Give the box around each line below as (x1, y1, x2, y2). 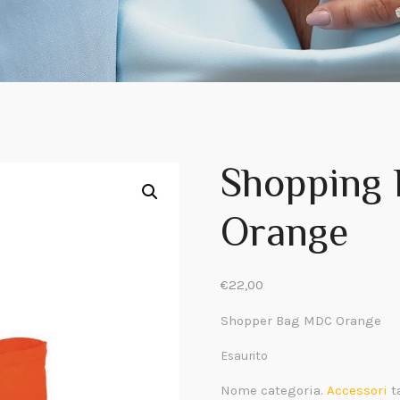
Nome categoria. (220, 382, 327, 398)
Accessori (326, 382, 387, 398)
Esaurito (220, 348, 268, 362)
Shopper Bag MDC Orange (220, 312, 381, 329)
